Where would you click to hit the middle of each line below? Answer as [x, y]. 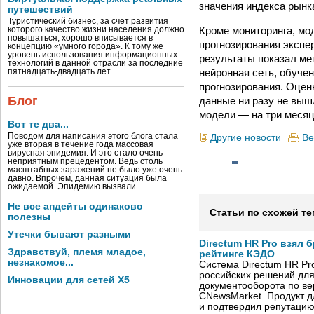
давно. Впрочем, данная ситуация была [87, 178]
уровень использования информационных [93, 55]
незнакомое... [41, 262]
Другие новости [246, 137]
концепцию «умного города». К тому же [86, 46]
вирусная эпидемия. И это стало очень [85, 153]
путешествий [40, 9]
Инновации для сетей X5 [69, 280]
